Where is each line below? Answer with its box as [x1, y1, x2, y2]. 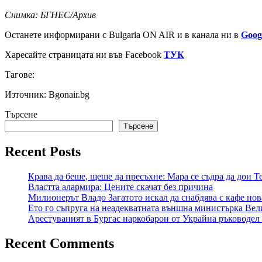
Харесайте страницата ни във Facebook [5, 49, 164, 60]
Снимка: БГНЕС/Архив [5, 9, 96, 20]
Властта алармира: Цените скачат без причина [28, 181, 213, 192]
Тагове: [5, 69, 35, 80]
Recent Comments [5, 235, 114, 251]
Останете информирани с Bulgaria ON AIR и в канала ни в [5, 29, 241, 40]
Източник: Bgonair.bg [5, 89, 89, 99]
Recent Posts [5, 143, 81, 159]
